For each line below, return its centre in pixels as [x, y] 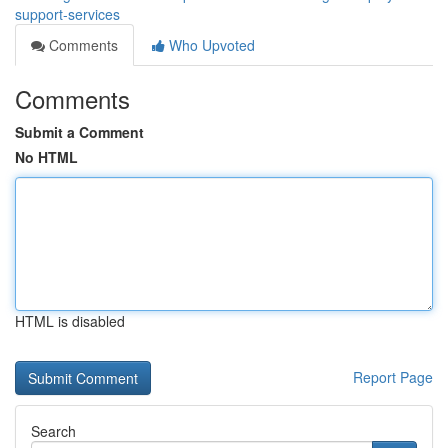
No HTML [46, 157]
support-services [67, 14]
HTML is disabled [70, 321]
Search [53, 431]
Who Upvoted [210, 45]
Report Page [393, 377]
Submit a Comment [79, 132]
